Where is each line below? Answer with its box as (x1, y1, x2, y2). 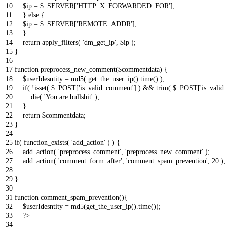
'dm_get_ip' (83, 38, 116, 46)
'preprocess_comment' (58, 147, 121, 156)
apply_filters (42, 38, 78, 46)
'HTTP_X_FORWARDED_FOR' (77, 2, 170, 10)
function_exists (24, 138, 67, 146)
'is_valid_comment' (79, 84, 134, 92)
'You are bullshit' (44, 93, 93, 101)
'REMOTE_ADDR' (77, 20, 132, 28)
